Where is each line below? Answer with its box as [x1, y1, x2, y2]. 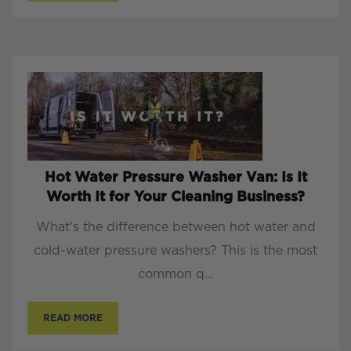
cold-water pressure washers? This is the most [34, 244, 317, 258]
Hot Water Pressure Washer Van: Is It [44, 171, 307, 186]
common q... [137, 268, 214, 281]
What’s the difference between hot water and [35, 221, 316, 234]
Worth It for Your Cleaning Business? [46, 190, 305, 205]
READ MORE [43, 313, 103, 324]
